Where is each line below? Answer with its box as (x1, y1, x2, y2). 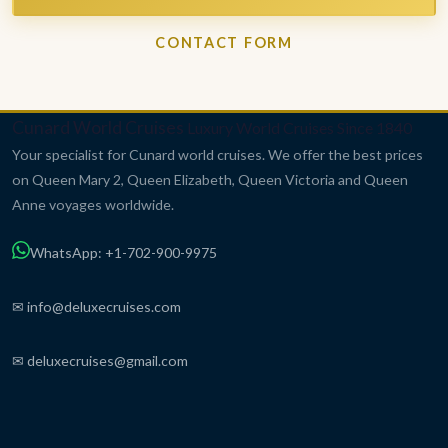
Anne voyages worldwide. (12, 195, 174, 213)
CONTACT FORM (155, 33, 293, 51)
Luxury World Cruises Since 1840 (187, 117, 412, 137)
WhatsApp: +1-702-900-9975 (30, 243, 217, 261)
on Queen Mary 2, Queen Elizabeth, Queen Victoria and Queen (12, 170, 408, 188)
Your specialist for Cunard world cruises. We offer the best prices (12, 145, 423, 163)
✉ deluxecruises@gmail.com (12, 351, 188, 369)
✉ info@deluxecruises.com (12, 297, 181, 315)
